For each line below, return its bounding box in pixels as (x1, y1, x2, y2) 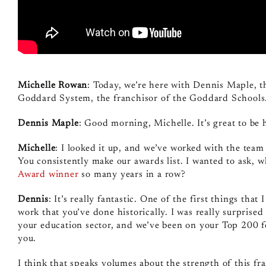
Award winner (17, 169, 79, 179)
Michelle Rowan (17, 80, 88, 90)
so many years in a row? (78, 169, 186, 179)
